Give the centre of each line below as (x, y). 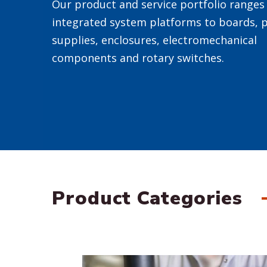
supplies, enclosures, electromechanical (154, 40)
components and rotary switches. (138, 58)
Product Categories (147, 198)
